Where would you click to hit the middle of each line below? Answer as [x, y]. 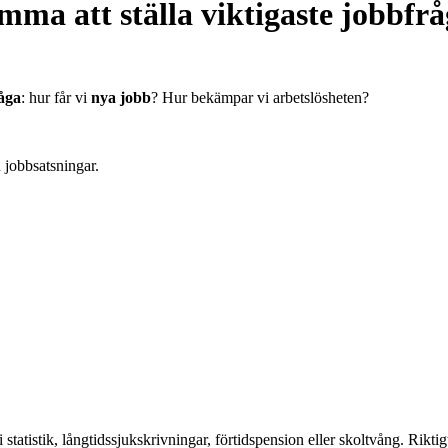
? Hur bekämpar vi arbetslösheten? [260, 97]
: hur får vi [56, 97]
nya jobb [121, 97]
